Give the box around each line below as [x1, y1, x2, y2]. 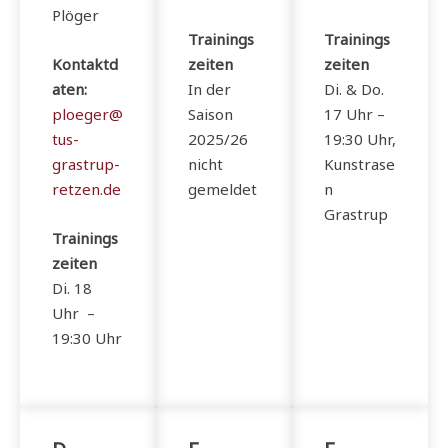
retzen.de [52, 179, 121, 200]
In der [188, 79, 231, 100]
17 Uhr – [324, 104, 385, 125]
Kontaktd [52, 54, 118, 75]
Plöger [52, 5, 99, 26]
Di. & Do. [324, 79, 384, 100]
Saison [188, 104, 233, 125]
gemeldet [188, 179, 257, 200]
